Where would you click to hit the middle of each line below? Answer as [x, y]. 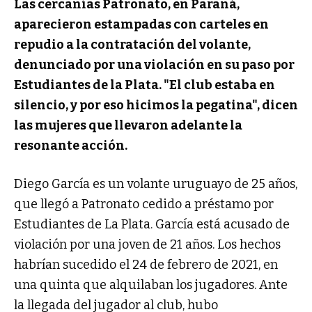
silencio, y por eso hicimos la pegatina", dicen [156, 105]
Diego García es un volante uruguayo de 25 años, [156, 184]
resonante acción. [71, 145]
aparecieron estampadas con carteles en [141, 24]
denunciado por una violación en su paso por [154, 64]
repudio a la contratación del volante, [132, 44]
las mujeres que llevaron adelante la [128, 125]
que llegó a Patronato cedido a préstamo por [144, 204]
